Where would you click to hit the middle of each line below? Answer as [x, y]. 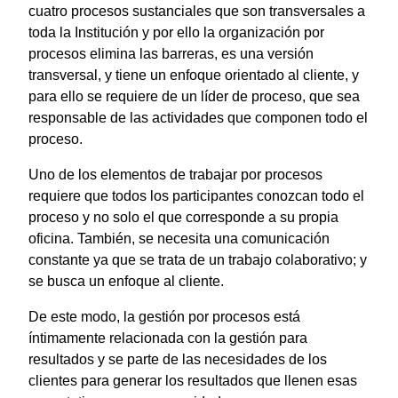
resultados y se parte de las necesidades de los [178, 359]
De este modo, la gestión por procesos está [164, 316]
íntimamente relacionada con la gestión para [168, 338]
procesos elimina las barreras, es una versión [171, 53]
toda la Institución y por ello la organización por [176, 32]
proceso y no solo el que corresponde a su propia [183, 217]
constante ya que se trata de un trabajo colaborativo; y [198, 259]
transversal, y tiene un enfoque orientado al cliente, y [194, 75]
